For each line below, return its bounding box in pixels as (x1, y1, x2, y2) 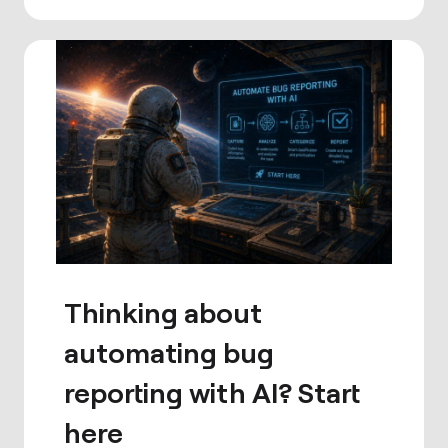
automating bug (64, 335, 274, 369)
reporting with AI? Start (64, 375, 360, 409)
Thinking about (64, 295, 262, 329)
